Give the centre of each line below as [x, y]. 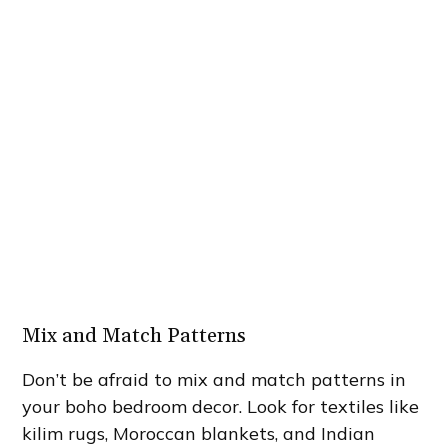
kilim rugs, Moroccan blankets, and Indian [199, 434]
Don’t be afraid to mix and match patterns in [214, 380]
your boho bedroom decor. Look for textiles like [221, 407]
